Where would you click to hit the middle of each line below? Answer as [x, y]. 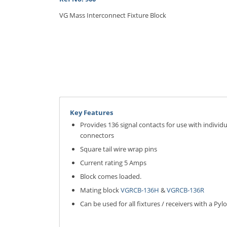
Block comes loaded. [111, 176]
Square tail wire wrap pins [119, 149]
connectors [97, 135]
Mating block [101, 190]
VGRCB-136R [186, 190]
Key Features [92, 112]
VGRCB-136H [140, 190]
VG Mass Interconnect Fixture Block [113, 15]
